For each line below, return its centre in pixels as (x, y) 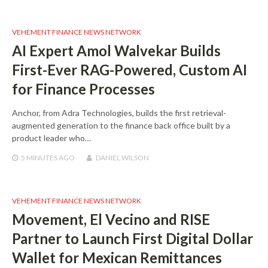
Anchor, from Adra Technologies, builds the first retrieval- (119, 113)
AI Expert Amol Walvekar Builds (116, 51)
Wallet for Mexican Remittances (117, 258)
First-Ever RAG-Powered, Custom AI (130, 70)
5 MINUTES (39, 158)
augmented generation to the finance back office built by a (121, 126)
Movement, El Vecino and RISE (111, 220)
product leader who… (51, 138)
